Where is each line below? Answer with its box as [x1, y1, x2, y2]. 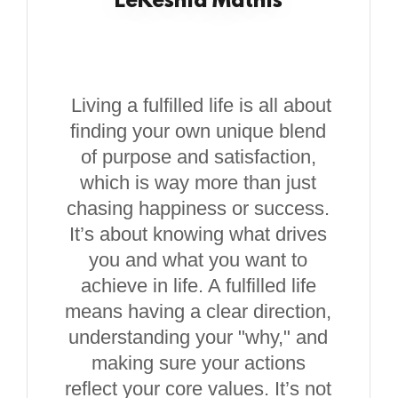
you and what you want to [89, 249, 308, 271]
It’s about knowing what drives [69, 223, 328, 245]
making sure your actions [91, 352, 306, 374]
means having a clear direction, [65, 300, 332, 322]
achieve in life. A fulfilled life [80, 275, 316, 297]
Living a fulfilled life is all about [65, 94, 331, 116]
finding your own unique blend [70, 120, 327, 142]
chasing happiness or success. [67, 197, 330, 219]
